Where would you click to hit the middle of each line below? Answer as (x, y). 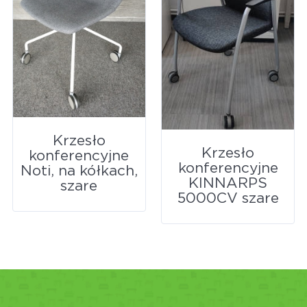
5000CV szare (228, 199)
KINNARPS (228, 184)
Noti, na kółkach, (79, 171)
